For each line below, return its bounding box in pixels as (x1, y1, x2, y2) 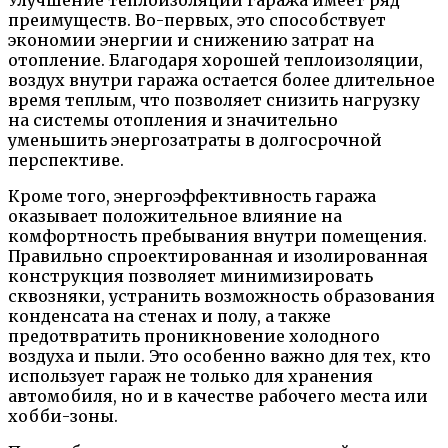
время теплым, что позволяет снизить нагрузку (8, 89, 420, 110)
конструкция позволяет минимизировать (8, 265, 373, 286)
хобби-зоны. (8, 405, 118, 426)
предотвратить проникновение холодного (8, 325, 380, 346)
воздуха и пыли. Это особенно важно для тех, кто (8, 345, 431, 366)
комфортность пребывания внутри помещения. (8, 225, 427, 246)
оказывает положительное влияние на (8, 205, 342, 226)
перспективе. (8, 149, 124, 170)
